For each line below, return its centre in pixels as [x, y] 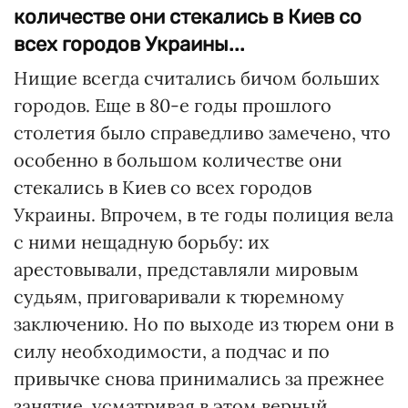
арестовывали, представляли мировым [186, 269]
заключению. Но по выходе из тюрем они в [204, 324]
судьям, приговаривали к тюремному [179, 296]
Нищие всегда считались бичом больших [197, 78]
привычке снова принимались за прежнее [199, 378]
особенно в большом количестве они [178, 160]
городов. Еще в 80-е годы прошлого [173, 105]
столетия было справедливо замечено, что [202, 133]
